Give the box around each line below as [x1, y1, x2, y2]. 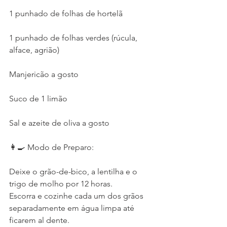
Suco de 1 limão [9, 94, 67, 103]
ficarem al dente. [9, 215, 69, 225]
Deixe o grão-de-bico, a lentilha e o [9, 167, 139, 176]
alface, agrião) [9, 45, 59, 55]
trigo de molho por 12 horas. [9, 179, 112, 188]
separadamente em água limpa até [9, 203, 136, 213]
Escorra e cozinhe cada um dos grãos [9, 191, 145, 201]
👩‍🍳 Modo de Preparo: [9, 142, 94, 152]
